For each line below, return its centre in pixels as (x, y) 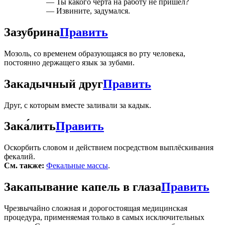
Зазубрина (32, 32)
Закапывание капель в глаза (83, 187)
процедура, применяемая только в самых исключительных (104, 217)
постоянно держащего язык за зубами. (69, 62)
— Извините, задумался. (87, 11)
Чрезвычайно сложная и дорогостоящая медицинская (96, 208)
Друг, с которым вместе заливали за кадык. (78, 105)
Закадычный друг (53, 84)
